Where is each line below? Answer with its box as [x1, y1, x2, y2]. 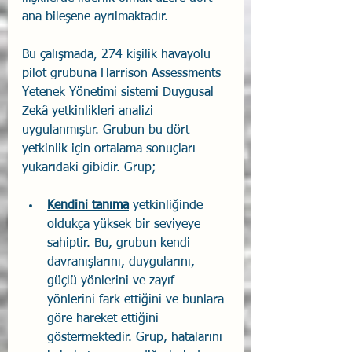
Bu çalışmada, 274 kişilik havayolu [22, 48, 214, 61]
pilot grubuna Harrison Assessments [22, 67, 225, 80]
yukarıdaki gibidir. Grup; [22, 161, 156, 174]
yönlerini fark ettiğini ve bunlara [47, 293, 228, 306]
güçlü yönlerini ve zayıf [47, 274, 178, 288]
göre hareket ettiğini [47, 312, 163, 325]
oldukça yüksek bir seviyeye [47, 218, 204, 231]
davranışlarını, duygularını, [47, 255, 199, 269]
